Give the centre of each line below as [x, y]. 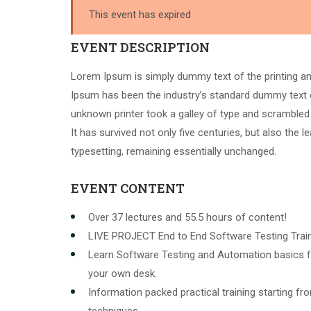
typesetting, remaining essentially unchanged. [174, 151]
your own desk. [123, 274]
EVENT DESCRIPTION [140, 47]
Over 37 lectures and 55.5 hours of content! [187, 217]
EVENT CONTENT [128, 188]
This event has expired [140, 14]
